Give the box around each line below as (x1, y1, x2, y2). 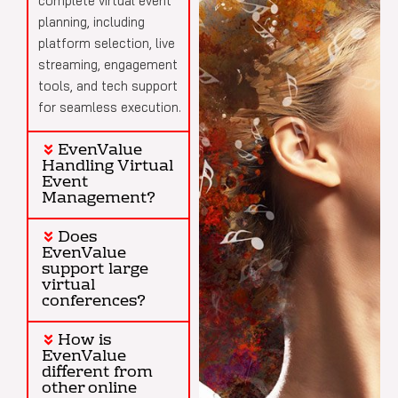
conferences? (42, 288, 146, 316)
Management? (42, 185, 155, 213)
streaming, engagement (38, 55, 178, 73)
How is (57, 327, 111, 355)
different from (42, 359, 153, 387)
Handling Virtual (42, 153, 173, 181)
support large (42, 256, 148, 284)
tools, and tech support (38, 76, 178, 94)
